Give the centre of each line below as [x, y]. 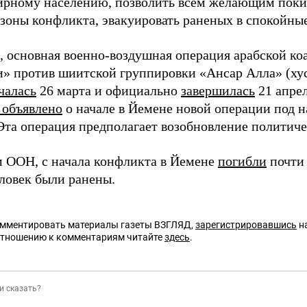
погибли [242, 161]
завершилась [218, 90]
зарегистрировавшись [246, 225]
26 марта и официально [109, 90]
